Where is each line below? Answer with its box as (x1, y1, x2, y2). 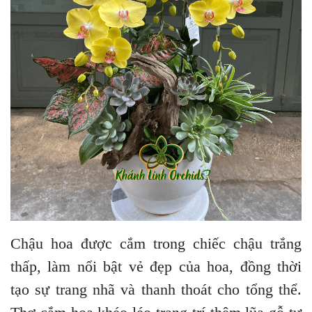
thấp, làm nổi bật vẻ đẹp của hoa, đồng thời (10, 257, 302, 275)
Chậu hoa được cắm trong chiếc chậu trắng (10, 234, 302, 252)
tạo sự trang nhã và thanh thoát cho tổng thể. (10, 280, 302, 298)
